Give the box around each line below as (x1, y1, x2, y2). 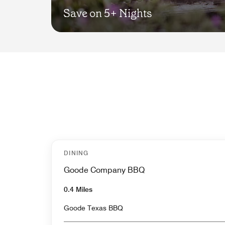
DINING (64, 149, 89, 157)
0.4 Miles (64, 185, 92, 193)
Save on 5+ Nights (63, 6, 152, 21)
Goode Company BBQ (64, 165, 145, 175)
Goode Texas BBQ (64, 203, 123, 212)
